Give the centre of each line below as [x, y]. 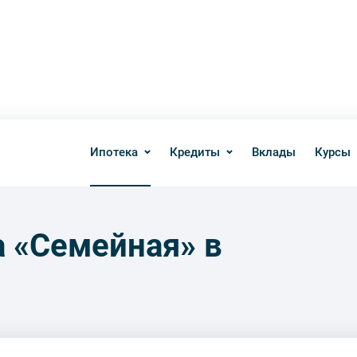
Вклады [274, 152]
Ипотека [114, 152]
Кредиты [195, 152]
